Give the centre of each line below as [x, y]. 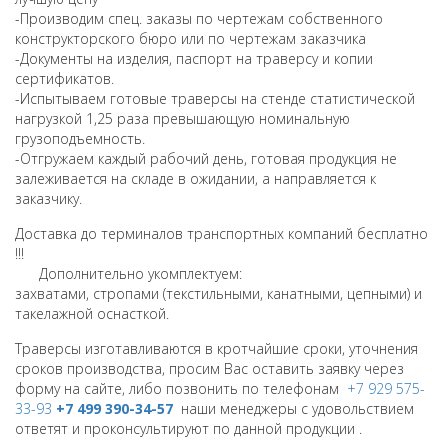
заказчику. [48, 198]
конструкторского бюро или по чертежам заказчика [190, 38]
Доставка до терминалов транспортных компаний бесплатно [221, 233]
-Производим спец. [80, 18]
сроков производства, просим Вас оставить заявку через [209, 368]
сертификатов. [64, 78]
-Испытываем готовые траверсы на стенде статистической [215, 98]
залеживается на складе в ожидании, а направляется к [195, 178]
